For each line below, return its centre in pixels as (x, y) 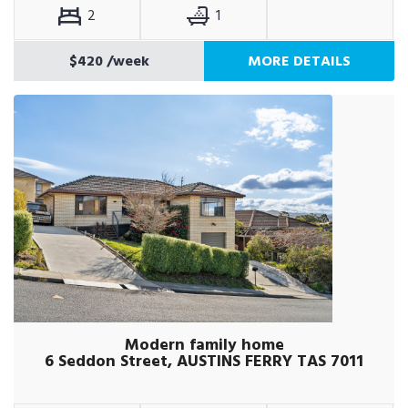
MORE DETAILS (299, 61)
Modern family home (204, 345)
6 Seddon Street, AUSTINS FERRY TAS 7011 (204, 361)
